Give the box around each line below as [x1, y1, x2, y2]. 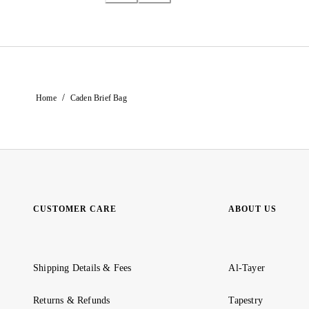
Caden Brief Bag [70, 92, 127, 103]
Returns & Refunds [33, 295, 110, 306]
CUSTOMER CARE [33, 204, 117, 215]
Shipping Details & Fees [33, 263, 132, 273]
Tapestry [228, 295, 263, 306]
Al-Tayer [228, 263, 265, 273]
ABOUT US [228, 204, 277, 215]
